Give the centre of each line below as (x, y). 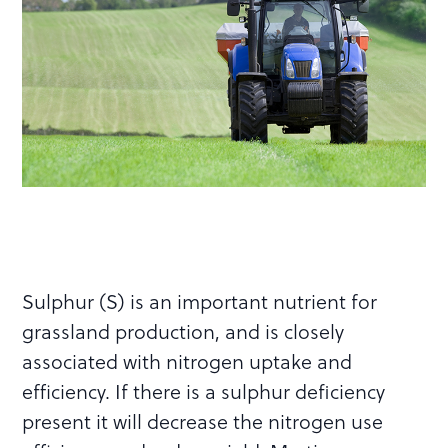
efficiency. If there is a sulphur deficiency (204, 390)
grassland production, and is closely (183, 330)
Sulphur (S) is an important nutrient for (200, 300)
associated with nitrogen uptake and (187, 360)
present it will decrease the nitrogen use (203, 420)
